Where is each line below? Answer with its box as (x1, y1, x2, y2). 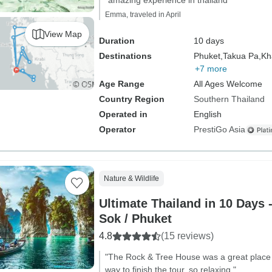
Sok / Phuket (98, 212, 172, 225)
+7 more (194, 64, 227, 73)
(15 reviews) (160, 231, 214, 241)
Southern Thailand (193, 94, 265, 104)
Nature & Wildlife (103, 174, 159, 183)
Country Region (98, 94, 165, 104)
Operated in (98, 109, 148, 119)
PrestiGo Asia (193, 124, 245, 134)
